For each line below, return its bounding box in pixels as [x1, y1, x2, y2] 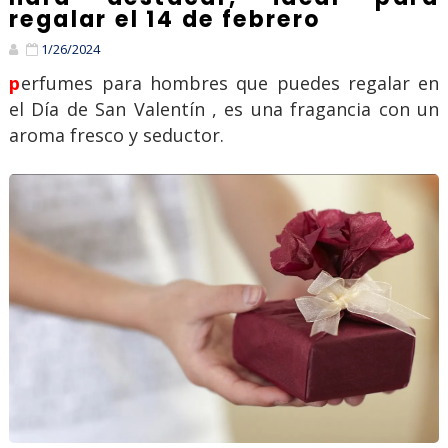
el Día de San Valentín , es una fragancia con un [8, 97, 440, 122]
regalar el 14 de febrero [8, 4, 321, 36]
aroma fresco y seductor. [8, 123, 224, 148]
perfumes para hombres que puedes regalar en [8, 71, 20, 96]
